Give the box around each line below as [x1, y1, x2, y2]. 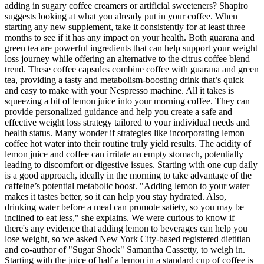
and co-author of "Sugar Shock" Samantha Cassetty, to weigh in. [5, 245, 245, 255]
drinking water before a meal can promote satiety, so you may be [5, 202, 244, 213]
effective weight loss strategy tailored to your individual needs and [5, 117, 250, 128]
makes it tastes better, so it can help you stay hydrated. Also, [5, 192, 226, 202]
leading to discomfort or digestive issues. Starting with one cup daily [5, 160, 258, 170]
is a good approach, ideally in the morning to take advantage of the [5, 170, 252, 181]
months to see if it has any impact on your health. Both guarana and [5, 32, 255, 43]
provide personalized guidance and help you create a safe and [5, 107, 232, 117]
